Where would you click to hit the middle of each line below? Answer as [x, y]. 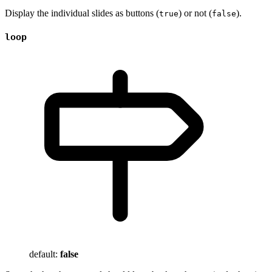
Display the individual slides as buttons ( [82, 13]
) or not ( [195, 13]
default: [45, 254]
